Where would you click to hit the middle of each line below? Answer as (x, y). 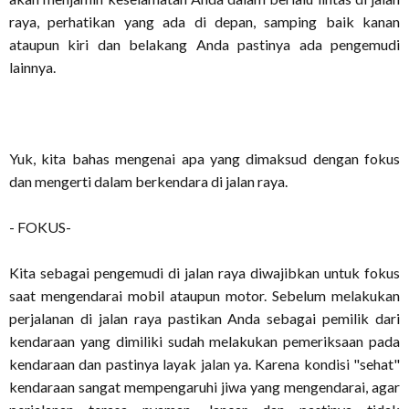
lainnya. (32, 67)
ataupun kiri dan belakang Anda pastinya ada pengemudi (204, 44)
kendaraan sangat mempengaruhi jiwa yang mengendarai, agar (204, 387)
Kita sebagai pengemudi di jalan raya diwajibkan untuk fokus (204, 273)
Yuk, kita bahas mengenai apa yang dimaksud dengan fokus (204, 158)
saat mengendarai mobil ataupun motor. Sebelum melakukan (204, 295)
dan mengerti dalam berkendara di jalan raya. (148, 181)
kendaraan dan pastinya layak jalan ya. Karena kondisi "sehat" (204, 364)
